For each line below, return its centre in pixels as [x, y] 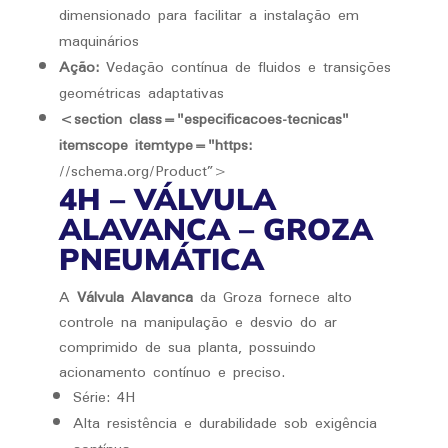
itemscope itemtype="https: [155, 145]
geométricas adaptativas [141, 93]
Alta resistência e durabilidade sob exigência [224, 423]
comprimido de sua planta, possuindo [187, 347]
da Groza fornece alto [272, 297]
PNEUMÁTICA [161, 259]
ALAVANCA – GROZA [215, 229]
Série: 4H [103, 397]
